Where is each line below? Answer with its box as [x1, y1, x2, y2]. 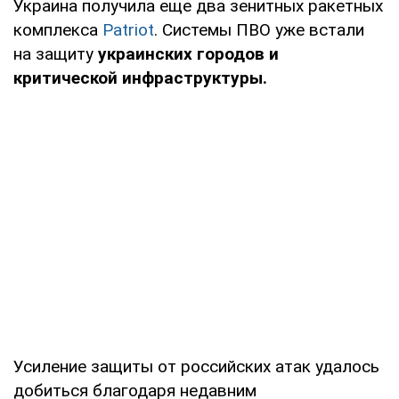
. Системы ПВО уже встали [154, 19, 364, 40]
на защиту [13, 43, 98, 64]
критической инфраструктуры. [13, 67, 267, 88]
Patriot [102, 19, 154, 40]
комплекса [13, 19, 102, 40]
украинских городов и [98, 43, 279, 64]
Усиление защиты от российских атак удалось [13, 355, 379, 377]
